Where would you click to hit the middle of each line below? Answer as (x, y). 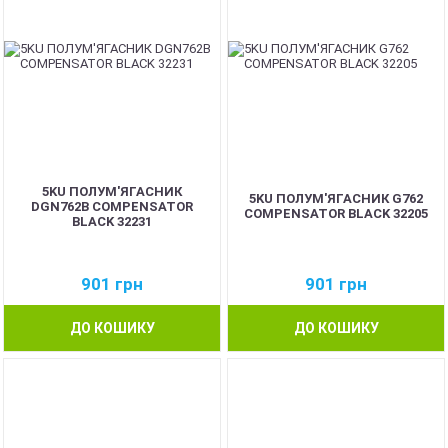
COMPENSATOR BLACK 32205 (336, 213)
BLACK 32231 (112, 221)
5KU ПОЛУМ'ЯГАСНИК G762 (336, 198)
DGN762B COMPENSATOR (112, 206)
